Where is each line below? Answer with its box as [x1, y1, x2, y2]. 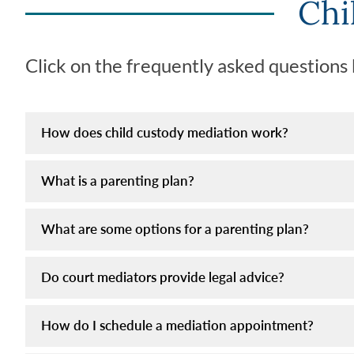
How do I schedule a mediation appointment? [41, 316, 314, 333]
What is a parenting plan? [41, 171, 194, 189]
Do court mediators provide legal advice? [41, 268, 284, 285]
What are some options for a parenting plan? [41, 220, 309, 237]
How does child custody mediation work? [41, 123, 288, 141]
